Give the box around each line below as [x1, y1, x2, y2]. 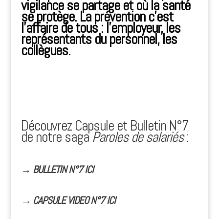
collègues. [21, 42, 70, 60]
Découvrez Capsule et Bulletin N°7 [21, 117, 188, 135]
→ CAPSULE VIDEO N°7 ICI [21, 194, 115, 207]
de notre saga [21, 128, 92, 146]
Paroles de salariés [91, 128, 183, 146]
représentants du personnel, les [21, 30, 177, 48]
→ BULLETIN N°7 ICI [21, 163, 93, 176]
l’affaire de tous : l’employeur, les [21, 19, 180, 37]
